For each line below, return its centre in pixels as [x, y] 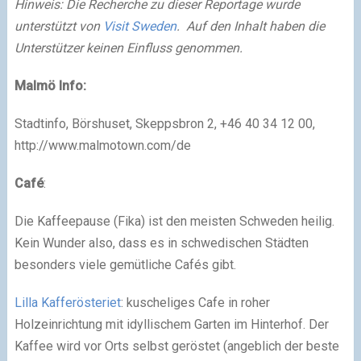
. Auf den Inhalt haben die [250, 26]
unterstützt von [58, 26]
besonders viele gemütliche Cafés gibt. [125, 264]
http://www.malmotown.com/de [102, 145]
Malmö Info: [50, 85]
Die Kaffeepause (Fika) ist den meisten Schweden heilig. [174, 221]
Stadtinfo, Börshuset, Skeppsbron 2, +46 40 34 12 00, [166, 123]
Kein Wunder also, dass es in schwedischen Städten [161, 243]
